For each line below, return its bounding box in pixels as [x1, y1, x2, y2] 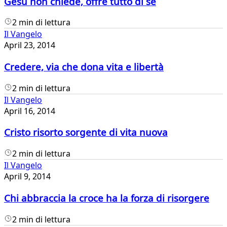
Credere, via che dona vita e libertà [4, 60, 164, 73]
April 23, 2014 [4, 40, 55, 51]
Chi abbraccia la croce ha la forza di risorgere [4, 191, 209, 204]
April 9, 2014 [4, 171, 51, 182]
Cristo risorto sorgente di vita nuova [4, 126, 168, 139]
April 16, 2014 [4, 105, 55, 117]
